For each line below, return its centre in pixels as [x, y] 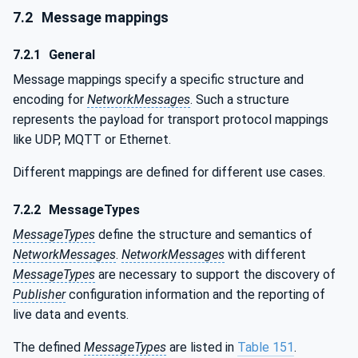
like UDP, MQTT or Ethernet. [92, 139]
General [71, 54]
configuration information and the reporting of [195, 295]
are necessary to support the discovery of [215, 275]
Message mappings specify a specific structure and [158, 79]
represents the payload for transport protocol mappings [171, 119]
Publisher [39, 295]
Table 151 [266, 348]
